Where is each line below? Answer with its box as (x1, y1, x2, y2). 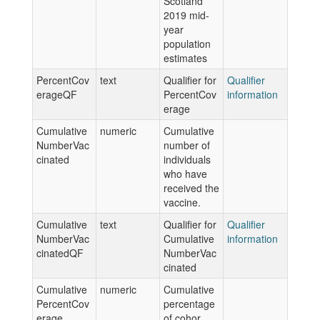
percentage (164, 296, 215, 311)
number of (164, 138, 210, 152)
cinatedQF (36, 246, 84, 260)
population (164, 36, 211, 51)
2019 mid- (164, 8, 209, 22)
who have (164, 166, 207, 181)
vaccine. (164, 195, 201, 209)
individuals (164, 152, 211, 166)
